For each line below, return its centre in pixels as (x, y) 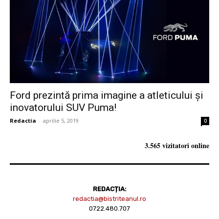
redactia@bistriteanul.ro (109, 198)
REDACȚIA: (109, 189)
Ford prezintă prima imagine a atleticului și (107, 95)
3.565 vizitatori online (177, 145)
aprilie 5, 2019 (61, 120)
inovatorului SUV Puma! (63, 107)
